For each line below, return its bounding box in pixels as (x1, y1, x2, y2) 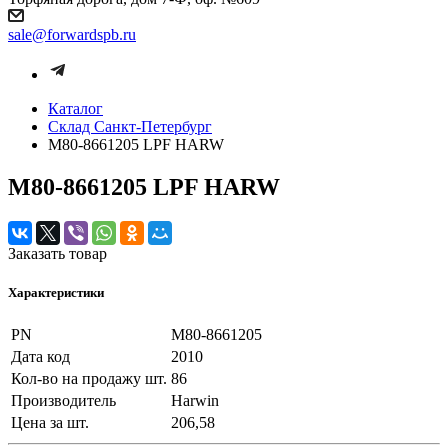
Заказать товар (8, 244, 107, 262)
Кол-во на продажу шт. (11, 370, 167, 388)
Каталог (48, 100, 103, 117)
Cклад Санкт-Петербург (48, 118, 212, 135)
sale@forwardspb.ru (8, 26, 136, 43)
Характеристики (8, 284, 104, 300)
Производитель (11, 392, 116, 410)
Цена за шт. (11, 414, 89, 432)
